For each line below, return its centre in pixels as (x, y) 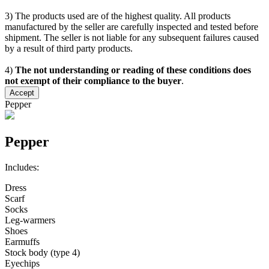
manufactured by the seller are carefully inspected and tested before (131, 27)
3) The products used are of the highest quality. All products (118, 16)
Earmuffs (22, 241)
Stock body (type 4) (42, 252)
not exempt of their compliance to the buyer (93, 81)
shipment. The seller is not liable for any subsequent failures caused (132, 38)
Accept (22, 93)
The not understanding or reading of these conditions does (133, 70)
